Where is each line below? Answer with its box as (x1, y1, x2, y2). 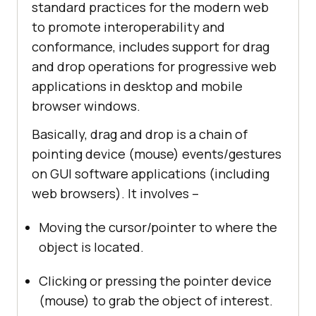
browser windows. (32, 97, 140, 114)
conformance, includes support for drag (32, 37, 269, 55)
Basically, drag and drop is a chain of (32, 125, 248, 142)
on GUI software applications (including (32, 164, 269, 182)
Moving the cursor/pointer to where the (39, 218, 277, 236)
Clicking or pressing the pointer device (39, 272, 272, 289)
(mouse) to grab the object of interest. (39, 291, 273, 309)
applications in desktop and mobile (32, 77, 243, 95)
